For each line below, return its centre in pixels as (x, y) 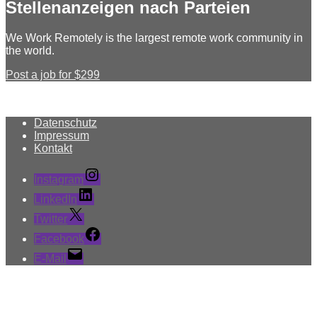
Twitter (51, 219)
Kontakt (53, 149)
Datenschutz (65, 123)
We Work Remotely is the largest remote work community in (154, 38)
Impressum (62, 136)
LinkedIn (56, 200)
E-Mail (50, 259)
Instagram (59, 180)
